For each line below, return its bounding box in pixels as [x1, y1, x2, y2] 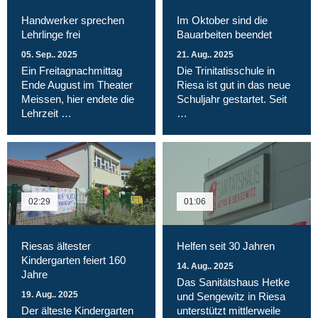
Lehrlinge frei [21, 28, 80, 40]
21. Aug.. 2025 [177, 49, 234, 60]
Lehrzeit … [21, 106, 72, 119]
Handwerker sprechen [21, 13, 124, 26]
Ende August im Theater [21, 78, 133, 91]
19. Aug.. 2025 [21, 290, 78, 300]
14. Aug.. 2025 [177, 261, 234, 272]
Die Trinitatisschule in [177, 64, 275, 77]
